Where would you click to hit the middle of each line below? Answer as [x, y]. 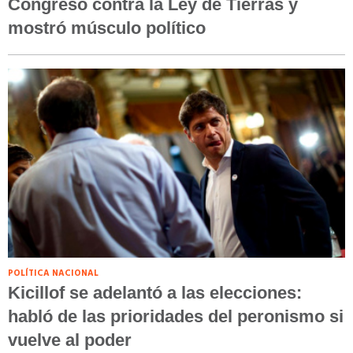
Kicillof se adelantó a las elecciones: [155, 292]
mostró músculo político [107, 28]
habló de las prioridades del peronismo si [176, 316]
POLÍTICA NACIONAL [53, 273]
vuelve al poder [70, 340]
